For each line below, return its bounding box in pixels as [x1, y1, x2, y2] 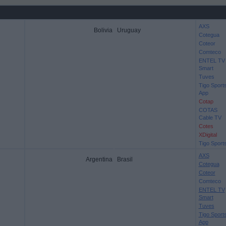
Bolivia [93, 27, 112, 34]
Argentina [85, 156, 112, 163]
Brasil [117, 156, 133, 163]
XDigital [198, 132, 217, 138]
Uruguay [117, 27, 141, 34]
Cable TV [198, 115, 221, 121]
